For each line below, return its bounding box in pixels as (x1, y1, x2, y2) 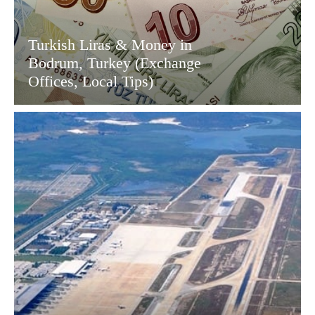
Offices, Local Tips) (28, 72, 153, 91)
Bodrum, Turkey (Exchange (28, 54, 201, 72)
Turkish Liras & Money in (28, 36, 192, 54)
